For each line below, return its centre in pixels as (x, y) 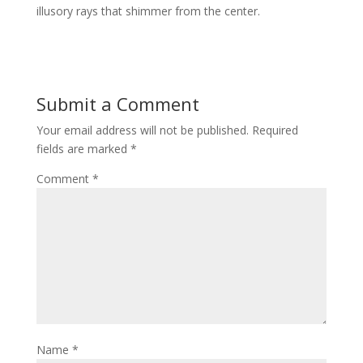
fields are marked (83, 149)
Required (275, 130)
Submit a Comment (117, 104)
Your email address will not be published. (142, 130)
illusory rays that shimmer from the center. (148, 11)
